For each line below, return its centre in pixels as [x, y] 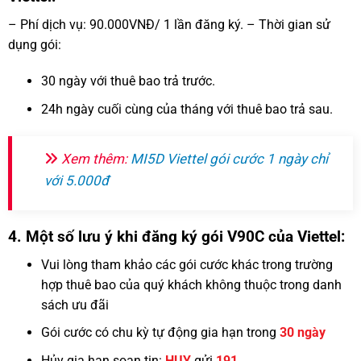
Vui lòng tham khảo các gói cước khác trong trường [187, 264]
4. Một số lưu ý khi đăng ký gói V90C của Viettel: [176, 237]
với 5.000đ [77, 180]
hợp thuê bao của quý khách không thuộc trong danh [191, 284]
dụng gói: [35, 44]
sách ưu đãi [75, 305]
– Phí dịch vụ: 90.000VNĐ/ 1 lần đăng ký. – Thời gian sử [169, 24]
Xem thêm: [94, 158]
